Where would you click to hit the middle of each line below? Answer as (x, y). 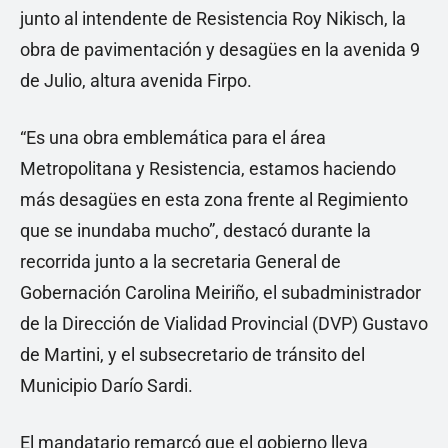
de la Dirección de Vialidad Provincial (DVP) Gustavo (224, 323)
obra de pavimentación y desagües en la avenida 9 (220, 49)
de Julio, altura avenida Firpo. (136, 80)
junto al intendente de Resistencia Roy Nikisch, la (213, 18)
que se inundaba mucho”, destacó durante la (195, 230)
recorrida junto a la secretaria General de (180, 261)
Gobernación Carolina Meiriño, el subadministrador (220, 292)
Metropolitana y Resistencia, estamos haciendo (208, 168)
